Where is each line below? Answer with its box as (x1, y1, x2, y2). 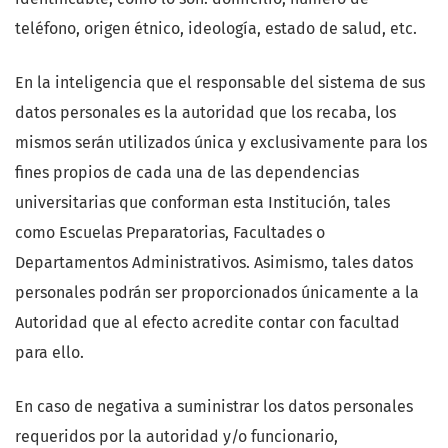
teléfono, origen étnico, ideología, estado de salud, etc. (15, 19, 417, 39)
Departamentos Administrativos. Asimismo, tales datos (15, 253, 413, 273)
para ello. (15, 343, 84, 363)
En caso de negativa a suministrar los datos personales (15, 397, 413, 417)
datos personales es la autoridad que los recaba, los (15, 103, 396, 123)
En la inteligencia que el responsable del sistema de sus (15, 73, 425, 93)
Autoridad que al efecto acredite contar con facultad (15, 313, 400, 333)
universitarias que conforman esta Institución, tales (15, 193, 390, 213)
